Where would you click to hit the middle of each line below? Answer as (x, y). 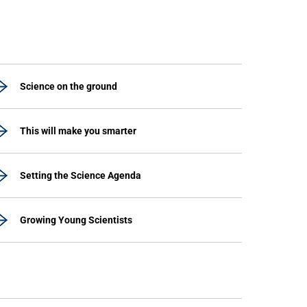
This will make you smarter (78, 131)
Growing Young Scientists (76, 220)
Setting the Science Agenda (81, 175)
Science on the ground (69, 86)
